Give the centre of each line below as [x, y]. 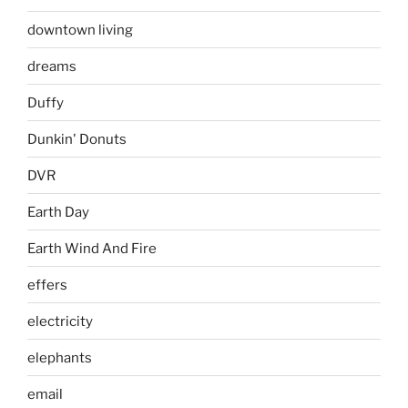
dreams [52, 66]
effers [47, 285]
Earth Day [58, 212]
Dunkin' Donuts [77, 139]
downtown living [80, 30]
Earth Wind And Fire [92, 248]
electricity [60, 321]
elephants [60, 357]
